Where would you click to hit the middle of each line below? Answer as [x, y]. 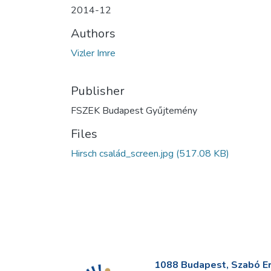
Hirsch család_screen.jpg [122, 153]
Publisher [98, 91]
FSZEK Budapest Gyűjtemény [134, 110]
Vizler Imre [93, 53]
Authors [93, 33]
